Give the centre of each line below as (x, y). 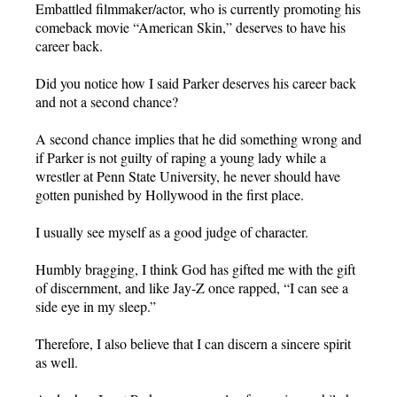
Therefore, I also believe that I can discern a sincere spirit (193, 343)
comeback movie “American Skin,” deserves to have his (191, 27)
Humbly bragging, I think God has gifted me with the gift (195, 269)
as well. (57, 362)
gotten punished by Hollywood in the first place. (170, 194)
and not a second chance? (107, 101)
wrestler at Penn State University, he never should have (188, 175)
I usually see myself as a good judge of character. (172, 231)
